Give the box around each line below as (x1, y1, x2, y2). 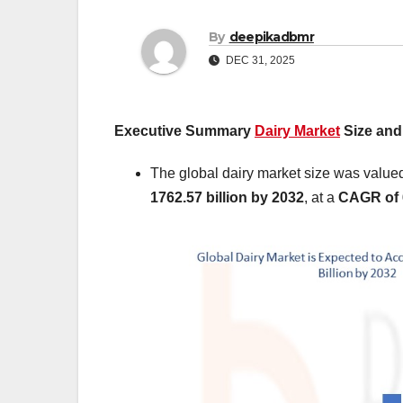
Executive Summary (114, 123, 255, 139)
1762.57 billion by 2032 (150, 190, 304, 206)
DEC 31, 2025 (223, 54, 295, 67)
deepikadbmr (228, 29, 314, 46)
